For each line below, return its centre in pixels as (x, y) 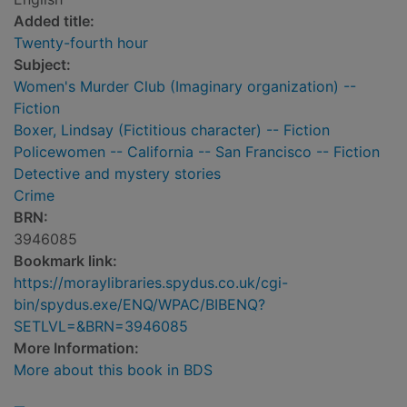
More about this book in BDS (113, 370)
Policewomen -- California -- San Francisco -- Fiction (197, 152)
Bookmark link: (65, 261)
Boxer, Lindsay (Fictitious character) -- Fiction (172, 130)
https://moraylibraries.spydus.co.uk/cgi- (151, 283)
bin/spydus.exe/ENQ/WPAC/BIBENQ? (139, 305)
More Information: (76, 348)
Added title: (54, 21)
